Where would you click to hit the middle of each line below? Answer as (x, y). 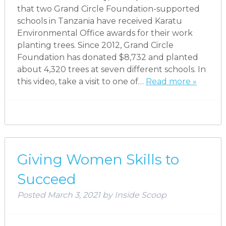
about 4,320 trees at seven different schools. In (111, 69)
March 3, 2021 (74, 195)
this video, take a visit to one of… (81, 81)
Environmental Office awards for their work (105, 33)
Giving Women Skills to (98, 159)
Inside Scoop (140, 195)
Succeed (46, 179)
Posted (32, 195)
